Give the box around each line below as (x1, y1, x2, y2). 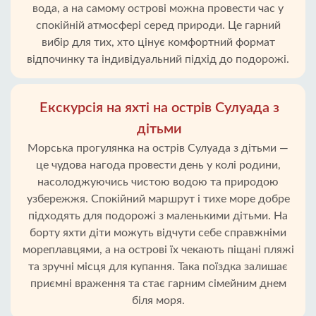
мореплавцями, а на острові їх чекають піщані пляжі (22, 244, 294, 255)
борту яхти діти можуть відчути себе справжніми (30, 227, 286, 238)
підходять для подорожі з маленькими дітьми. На (28, 210, 288, 221)
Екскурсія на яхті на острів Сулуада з (39, 101, 279, 115)
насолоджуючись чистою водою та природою (37, 176, 279, 188)
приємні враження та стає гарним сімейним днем (30, 278, 286, 289)
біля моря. (131, 295, 185, 306)
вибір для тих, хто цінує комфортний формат (41, 37, 275, 48)
